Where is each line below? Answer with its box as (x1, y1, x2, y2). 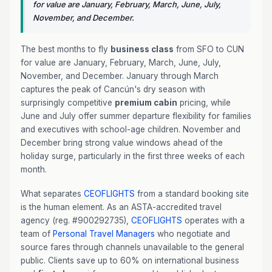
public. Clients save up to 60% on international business (21, 256, 239, 265)
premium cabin (115, 98, 177, 107)
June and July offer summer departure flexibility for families (21, 111, 251, 121)
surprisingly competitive (21, 98, 115, 107)
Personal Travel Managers (53, 229, 155, 239)
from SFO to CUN (174, 44, 244, 54)
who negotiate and (155, 229, 230, 239)
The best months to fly (21, 44, 110, 54)
